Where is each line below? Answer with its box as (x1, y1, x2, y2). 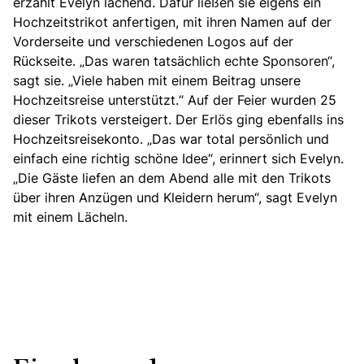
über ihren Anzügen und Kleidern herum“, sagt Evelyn (13, 188, 337, 206)
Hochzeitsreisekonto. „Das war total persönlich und (13, 129, 329, 148)
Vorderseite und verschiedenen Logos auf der (13, 32, 293, 50)
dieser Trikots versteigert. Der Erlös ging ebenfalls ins (13, 110, 344, 128)
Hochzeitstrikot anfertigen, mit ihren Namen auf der (13, 12, 331, 31)
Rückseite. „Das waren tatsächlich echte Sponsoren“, (13, 51, 335, 70)
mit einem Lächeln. (13, 207, 128, 226)
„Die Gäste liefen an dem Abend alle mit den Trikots (13, 168, 331, 187)
